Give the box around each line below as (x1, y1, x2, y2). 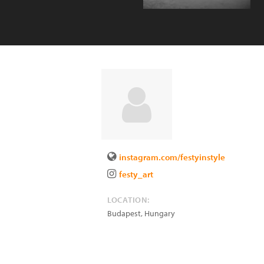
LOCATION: (107, 194, 150, 205)
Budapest (107, 208, 141, 219)
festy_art (119, 169, 153, 180)
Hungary (144, 208, 175, 219)
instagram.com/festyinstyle (119, 151, 225, 163)
